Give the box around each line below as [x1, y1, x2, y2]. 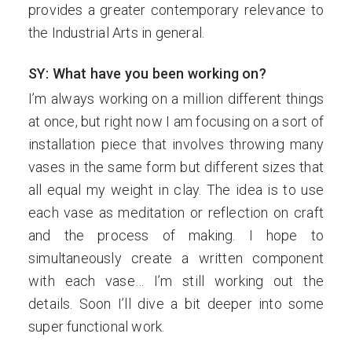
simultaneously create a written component [28, 250, 324, 266]
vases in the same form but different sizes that [28, 159, 324, 175]
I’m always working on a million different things [28, 90, 324, 107]
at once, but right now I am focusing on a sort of [28, 113, 324, 130]
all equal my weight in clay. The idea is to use [28, 181, 324, 198]
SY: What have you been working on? [28, 65, 266, 82]
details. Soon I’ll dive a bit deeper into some [28, 295, 324, 312]
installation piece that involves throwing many [28, 136, 324, 152]
